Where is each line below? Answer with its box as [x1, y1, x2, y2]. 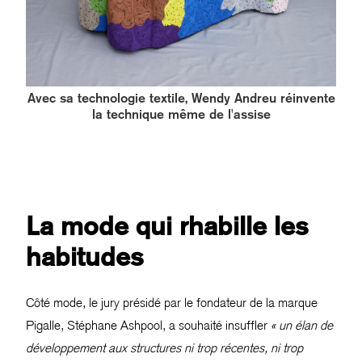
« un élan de [271, 318, 333, 334]
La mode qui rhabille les [26, 210, 309, 242]
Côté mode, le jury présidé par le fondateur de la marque [26, 295, 318, 311]
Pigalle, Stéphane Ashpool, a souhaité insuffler [26, 318, 271, 334]
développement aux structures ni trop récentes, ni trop [26, 340, 303, 356]
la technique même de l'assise [91, 107, 271, 123]
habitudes [26, 241, 144, 272]
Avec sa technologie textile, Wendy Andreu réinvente [27, 90, 335, 107]
